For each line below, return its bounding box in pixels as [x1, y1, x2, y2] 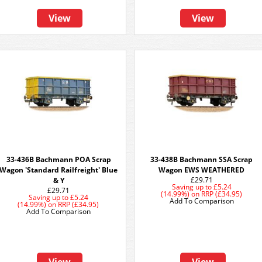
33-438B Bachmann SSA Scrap [150, 154, 253, 164]
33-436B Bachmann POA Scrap [6, 154, 111, 164]
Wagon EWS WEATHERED [158, 165, 245, 175]
